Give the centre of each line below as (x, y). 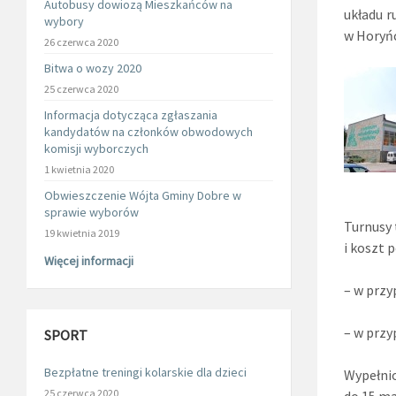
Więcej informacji (89, 261)
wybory (64, 21)
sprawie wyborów (91, 212)
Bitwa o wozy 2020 (93, 68)
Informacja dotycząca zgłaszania (131, 115)
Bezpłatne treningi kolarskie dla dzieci (145, 372)
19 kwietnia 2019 (82, 233)
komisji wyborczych (96, 148)
